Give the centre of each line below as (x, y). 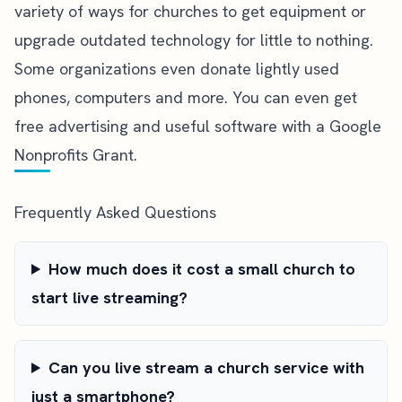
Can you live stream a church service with (207, 367)
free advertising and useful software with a (172, 126)
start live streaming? (109, 297)
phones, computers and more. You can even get (186, 97)
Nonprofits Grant (74, 155)
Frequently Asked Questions (115, 212)
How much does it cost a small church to (202, 269)
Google (355, 126)
